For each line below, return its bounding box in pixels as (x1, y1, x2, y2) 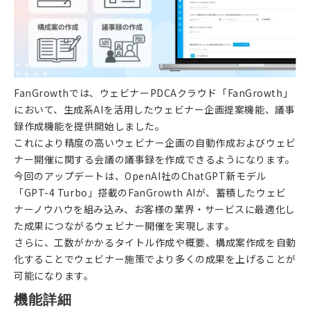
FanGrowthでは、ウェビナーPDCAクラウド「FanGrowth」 (14, 85, 293, 100)
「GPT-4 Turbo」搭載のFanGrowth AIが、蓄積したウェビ (14, 185, 286, 199)
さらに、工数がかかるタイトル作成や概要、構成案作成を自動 (14, 235, 296, 249)
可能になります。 (14, 268, 94, 282)
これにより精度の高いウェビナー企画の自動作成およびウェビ (14, 135, 296, 149)
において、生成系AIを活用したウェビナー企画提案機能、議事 (14, 102, 295, 116)
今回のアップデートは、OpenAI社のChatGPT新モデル (14, 168, 266, 183)
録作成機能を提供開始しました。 (14, 118, 165, 133)
